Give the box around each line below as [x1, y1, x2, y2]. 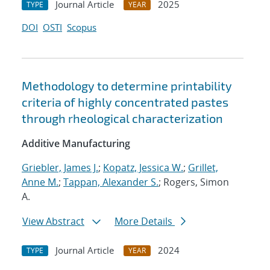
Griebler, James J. [22, 161, 98, 175]
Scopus [67, 21, 96, 34]
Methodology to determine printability [22, 78, 232, 93]
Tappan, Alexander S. [63, 175, 159, 189]
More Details [115, 215, 175, 228]
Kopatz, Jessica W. [103, 161, 183, 175]
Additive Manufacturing [22, 137, 130, 151]
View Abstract [22, 215, 84, 228]
